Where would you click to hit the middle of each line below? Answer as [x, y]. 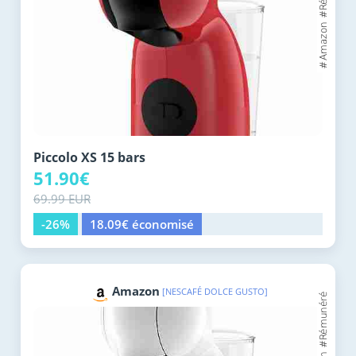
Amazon [136, 291]
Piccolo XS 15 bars [89, 158]
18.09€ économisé [142, 224]
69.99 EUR [62, 199]
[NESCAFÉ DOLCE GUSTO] [215, 292]
